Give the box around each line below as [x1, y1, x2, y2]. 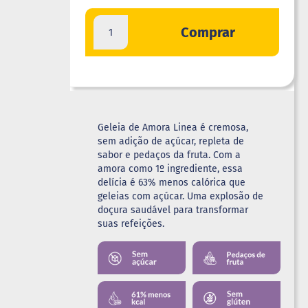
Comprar [181, 24, 236, 41]
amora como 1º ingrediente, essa [98, 163, 243, 175]
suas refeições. [98, 218, 165, 230]
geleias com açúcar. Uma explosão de [98, 190, 264, 203]
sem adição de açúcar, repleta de [98, 135, 245, 148]
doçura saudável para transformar [98, 204, 249, 217]
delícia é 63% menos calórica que [98, 177, 246, 189]
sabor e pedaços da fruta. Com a [98, 149, 241, 162]
